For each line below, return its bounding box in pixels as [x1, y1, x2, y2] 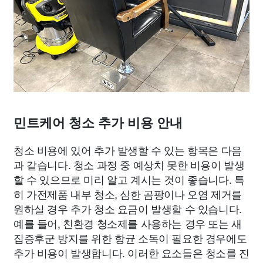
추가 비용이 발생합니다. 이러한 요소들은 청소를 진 [14, 245, 249, 260]
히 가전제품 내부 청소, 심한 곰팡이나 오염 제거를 [14, 186, 242, 201]
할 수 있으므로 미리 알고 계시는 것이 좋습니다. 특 [14, 171, 245, 187]
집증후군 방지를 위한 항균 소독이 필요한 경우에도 [14, 230, 247, 245]
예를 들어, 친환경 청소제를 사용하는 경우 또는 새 [14, 215, 242, 231]
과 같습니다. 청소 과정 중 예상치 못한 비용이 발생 [14, 157, 245, 172]
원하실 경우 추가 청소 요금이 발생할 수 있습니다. [14, 201, 242, 216]
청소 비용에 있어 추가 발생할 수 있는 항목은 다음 [14, 142, 242, 157]
